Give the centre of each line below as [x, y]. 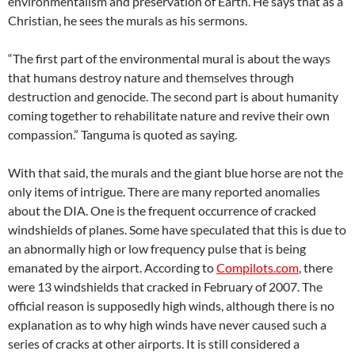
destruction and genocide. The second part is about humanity [173, 97]
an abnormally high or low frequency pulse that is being [157, 249]
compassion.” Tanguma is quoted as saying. [122, 135]
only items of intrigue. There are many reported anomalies [164, 192]
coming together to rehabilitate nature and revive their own [169, 116]
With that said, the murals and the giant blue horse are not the [176, 173]
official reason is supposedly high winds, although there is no [171, 306]
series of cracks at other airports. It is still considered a [154, 344]
